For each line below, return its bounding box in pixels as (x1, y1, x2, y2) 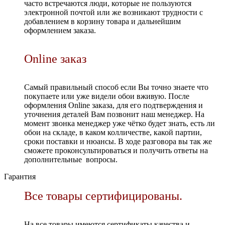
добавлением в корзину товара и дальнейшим (24, 17, 181, 26)
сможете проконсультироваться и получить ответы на (24, 146, 208, 155)
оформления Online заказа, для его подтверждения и (24, 101, 203, 109)
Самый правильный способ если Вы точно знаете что (24, 83, 208, 91)
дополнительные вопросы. (24, 155, 118, 164)
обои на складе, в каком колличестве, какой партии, (24, 128, 202, 137)
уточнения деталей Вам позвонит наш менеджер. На (24, 110, 204, 119)
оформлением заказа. (24, 26, 96, 35)
